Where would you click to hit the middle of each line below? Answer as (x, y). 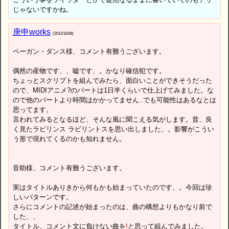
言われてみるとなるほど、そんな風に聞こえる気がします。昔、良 (112, 119)
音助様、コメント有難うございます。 (69, 168)
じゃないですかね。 (43, 9)
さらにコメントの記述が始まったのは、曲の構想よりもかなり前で (112, 207)
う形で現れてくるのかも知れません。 (69, 139)
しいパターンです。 (43, 197)
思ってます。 (33, 109)
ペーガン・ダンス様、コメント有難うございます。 (89, 51)
